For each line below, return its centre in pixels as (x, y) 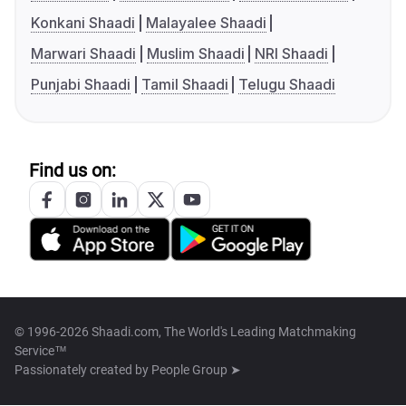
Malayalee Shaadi (206, 23)
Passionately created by (83, 370)
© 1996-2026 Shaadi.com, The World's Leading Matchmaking (185, 332)
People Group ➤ (196, 370)
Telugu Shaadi (287, 85)
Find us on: (72, 171)
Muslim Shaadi (195, 54)
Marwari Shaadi (83, 54)
